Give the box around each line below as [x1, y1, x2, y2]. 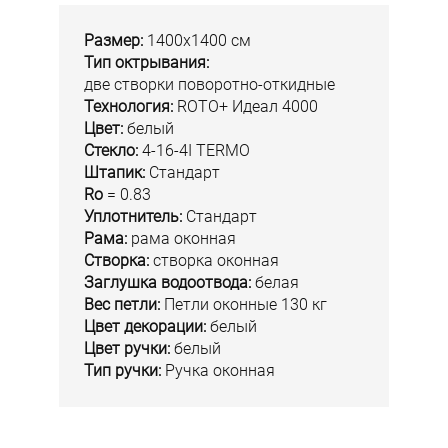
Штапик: [84, 163, 149, 183]
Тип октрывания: [84, 53, 209, 73]
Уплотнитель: [84, 207, 182, 227]
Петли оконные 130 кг [160, 295, 327, 315]
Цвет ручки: [84, 339, 174, 359]
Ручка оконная [165, 361, 275, 381]
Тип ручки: [84, 361, 165, 381]
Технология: [84, 97, 173, 117]
